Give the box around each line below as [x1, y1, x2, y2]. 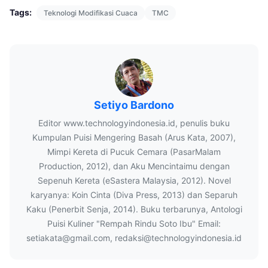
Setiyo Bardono [94, 98, 174, 111]
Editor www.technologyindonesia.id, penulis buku [38, 117, 230, 128]
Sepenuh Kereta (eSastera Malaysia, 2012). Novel [37, 175, 231, 185]
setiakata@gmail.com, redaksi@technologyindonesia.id [26, 232, 242, 243]
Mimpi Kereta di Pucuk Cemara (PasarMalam [47, 146, 221, 157]
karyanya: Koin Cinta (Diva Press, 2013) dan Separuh [31, 189, 237, 200]
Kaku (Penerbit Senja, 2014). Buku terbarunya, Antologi [26, 203, 242, 214]
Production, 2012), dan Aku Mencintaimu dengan [38, 160, 230, 171]
